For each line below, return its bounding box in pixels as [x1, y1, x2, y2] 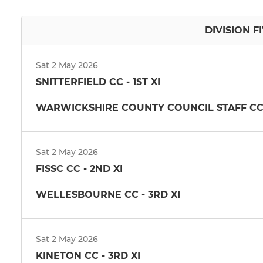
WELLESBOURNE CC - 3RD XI [36, 188, 180, 200]
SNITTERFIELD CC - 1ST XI [36, 76, 160, 87]
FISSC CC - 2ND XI [36, 163, 123, 174]
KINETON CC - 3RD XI [36, 249, 140, 261]
